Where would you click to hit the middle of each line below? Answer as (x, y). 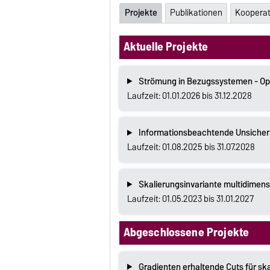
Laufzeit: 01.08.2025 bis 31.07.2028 (191, 147)
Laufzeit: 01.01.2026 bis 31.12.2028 (189, 96)
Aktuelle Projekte (166, 46)
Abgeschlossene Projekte (186, 232)
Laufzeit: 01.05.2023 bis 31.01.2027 (190, 199)
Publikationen (196, 13)
